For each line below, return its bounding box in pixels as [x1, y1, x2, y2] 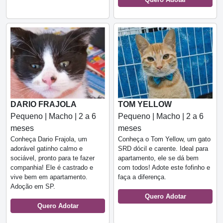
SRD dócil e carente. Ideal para [118, 144, 208, 152]
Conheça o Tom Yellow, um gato [118, 135, 211, 143]
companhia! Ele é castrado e [10, 163, 93, 171]
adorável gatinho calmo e [10, 144, 83, 152]
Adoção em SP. [10, 182, 55, 190]
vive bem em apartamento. [10, 173, 88, 181]
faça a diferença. [118, 173, 166, 181]
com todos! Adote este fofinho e [118, 163, 210, 171]
